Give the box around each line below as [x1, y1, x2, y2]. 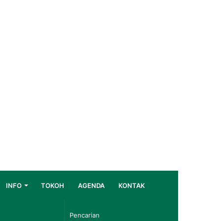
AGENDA [78, 182, 105, 189]
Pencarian [168, 210, 203, 219]
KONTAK [118, 182, 145, 189]
